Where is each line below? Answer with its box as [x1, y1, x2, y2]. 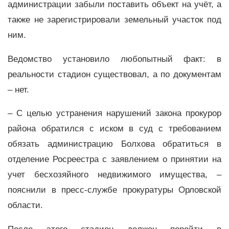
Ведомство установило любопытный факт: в [8, 54, 221, 64]
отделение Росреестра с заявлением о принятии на [8, 154, 221, 165]
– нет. [8, 84, 29, 95]
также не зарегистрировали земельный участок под [8, 14, 221, 25]
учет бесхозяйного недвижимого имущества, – [8, 170, 221, 180]
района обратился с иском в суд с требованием [8, 124, 221, 134]
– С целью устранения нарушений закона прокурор [8, 108, 221, 119]
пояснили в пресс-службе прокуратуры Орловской [8, 185, 221, 195]
